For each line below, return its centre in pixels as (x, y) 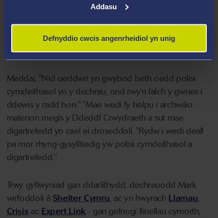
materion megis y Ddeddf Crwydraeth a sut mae (95, 118)
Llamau (183, 198)
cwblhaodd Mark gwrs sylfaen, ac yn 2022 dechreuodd (109, 24)
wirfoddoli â (29, 198)
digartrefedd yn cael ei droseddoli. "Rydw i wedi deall (105, 131)
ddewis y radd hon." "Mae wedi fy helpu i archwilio (100, 104)
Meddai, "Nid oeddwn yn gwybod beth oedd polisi (101, 78)
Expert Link (63, 211)
